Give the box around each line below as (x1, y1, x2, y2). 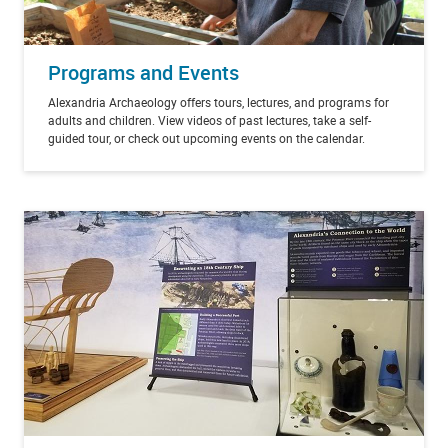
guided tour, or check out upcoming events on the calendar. (48, 129, 365, 146)
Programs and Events (48, 58, 239, 86)
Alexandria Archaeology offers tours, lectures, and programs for (48, 93, 389, 110)
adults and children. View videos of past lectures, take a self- (48, 111, 371, 128)
